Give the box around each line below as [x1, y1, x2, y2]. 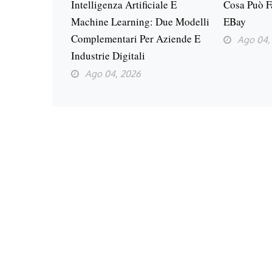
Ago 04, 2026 [85, 68, 141, 80]
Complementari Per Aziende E [71, 32, 200, 46]
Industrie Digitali [71, 49, 145, 63]
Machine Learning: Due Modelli [71, 15, 209, 29]
